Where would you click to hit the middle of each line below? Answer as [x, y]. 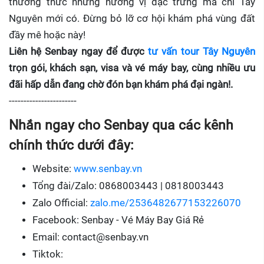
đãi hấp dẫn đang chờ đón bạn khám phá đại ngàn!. [121, 85]
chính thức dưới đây [70, 145]
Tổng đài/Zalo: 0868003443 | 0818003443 [128, 186]
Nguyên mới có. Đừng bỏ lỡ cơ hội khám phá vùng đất [132, 19]
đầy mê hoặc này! [47, 35]
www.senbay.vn [108, 169]
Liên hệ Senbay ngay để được [77, 52]
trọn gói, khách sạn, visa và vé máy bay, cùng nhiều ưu [132, 68]
